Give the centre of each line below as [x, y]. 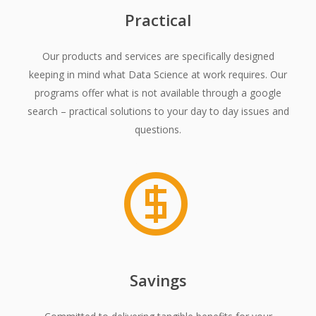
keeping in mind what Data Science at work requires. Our [158, 75]
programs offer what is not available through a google [158, 93]
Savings [158, 280]
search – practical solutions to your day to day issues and [158, 111]
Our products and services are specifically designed [158, 56]
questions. [158, 130]
